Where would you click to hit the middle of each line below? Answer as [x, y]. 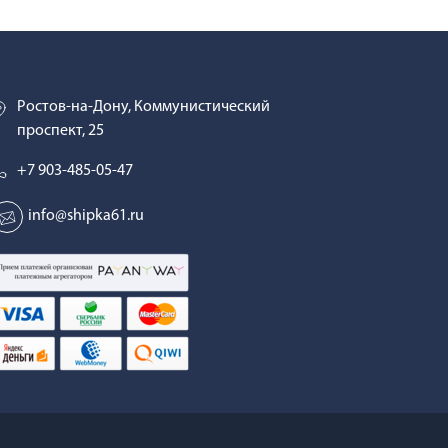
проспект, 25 [61, 131]
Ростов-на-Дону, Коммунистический [144, 107]
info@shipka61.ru [86, 216]
